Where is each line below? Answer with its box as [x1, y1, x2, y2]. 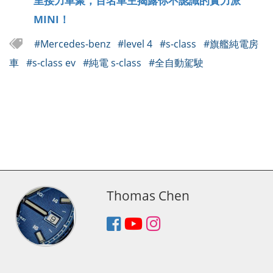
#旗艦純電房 [203, 37, 258, 51]
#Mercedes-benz [34, 37, 113, 51]
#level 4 [117, 37, 155, 51]
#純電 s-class [82, 55, 144, 69]
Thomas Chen [106, 186, 190, 204]
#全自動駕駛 [148, 55, 204, 69]
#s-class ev [26, 55, 78, 69]
